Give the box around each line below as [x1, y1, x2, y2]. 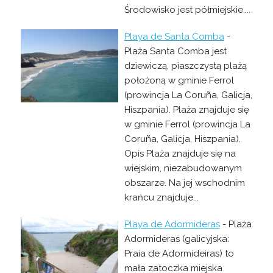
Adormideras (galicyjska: [124, 233, 229, 244]
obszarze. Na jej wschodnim [124, 177, 245, 188]
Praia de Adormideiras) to [124, 247, 234, 259]
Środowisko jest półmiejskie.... [124, 4, 250, 15]
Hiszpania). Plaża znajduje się [124, 104, 249, 115]
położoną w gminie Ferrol [124, 74, 234, 86]
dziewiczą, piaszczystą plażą [124, 60, 247, 71]
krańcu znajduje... [124, 191, 199, 203]
